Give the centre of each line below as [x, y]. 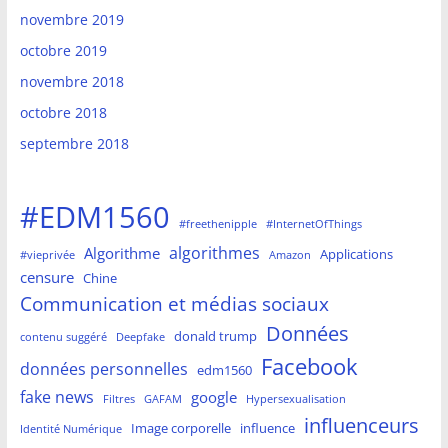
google [213, 397]
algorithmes [214, 253]
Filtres [118, 399]
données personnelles [103, 369]
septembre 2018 [74, 144]
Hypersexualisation [295, 399]
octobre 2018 [63, 113]
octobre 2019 [63, 51]
